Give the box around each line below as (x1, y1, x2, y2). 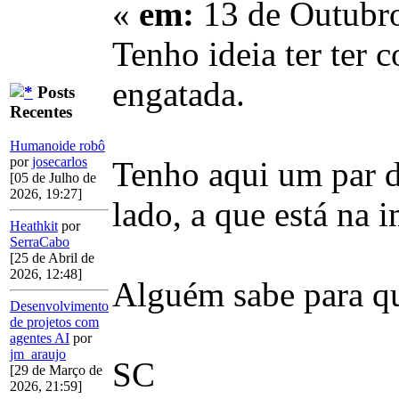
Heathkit (10, 218, 58, 234)
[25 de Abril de (10, 250, 94, 266)
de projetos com (10, 314, 99, 330)
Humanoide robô (10, 138, 105, 154)
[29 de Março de (10, 362, 102, 379)
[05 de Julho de (10, 170, 96, 186)
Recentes (10, 102, 72, 121)
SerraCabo (10, 234, 69, 250)
